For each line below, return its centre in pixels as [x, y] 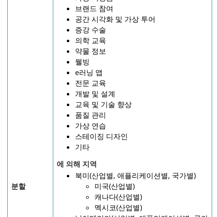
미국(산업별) [115, 186]
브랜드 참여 [94, 8]
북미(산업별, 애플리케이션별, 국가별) [135, 175]
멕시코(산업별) [118, 207]
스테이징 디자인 [101, 136]
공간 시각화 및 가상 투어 [115, 19]
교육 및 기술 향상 [103, 104]
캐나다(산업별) [118, 196]
